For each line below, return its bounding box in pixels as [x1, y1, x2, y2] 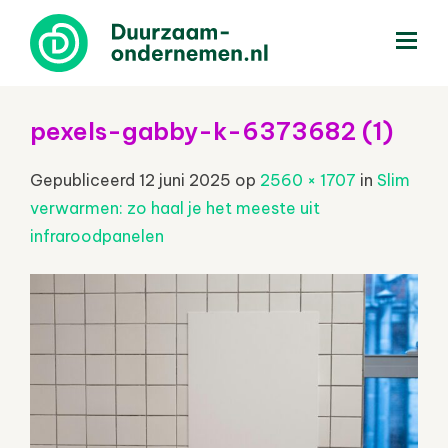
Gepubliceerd [30, 169, 139, 190]
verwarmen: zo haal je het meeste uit [30, 197, 320, 218]
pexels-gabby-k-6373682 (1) [30, 115, 393, 146]
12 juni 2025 [139, 169, 231, 190]
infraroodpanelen [30, 225, 164, 246]
